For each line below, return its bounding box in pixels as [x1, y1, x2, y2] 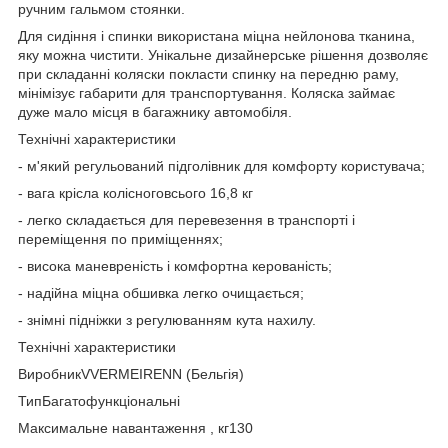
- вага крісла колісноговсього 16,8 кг [18, 185, 253, 202]
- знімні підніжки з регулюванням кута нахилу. [18, 312, 316, 329]
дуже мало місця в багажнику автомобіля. [18, 104, 292, 121]
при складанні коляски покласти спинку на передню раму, [18, 66, 399, 83]
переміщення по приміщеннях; [18, 231, 223, 248]
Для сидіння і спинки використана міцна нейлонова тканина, [18, 28, 415, 45]
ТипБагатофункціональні [18, 393, 180, 410]
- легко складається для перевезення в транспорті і [18, 212, 355, 229]
